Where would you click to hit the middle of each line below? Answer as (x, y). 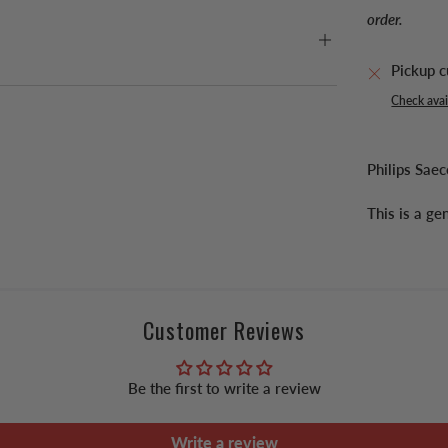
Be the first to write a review (224, 388)
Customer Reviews (224, 330)
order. (385, 20)
